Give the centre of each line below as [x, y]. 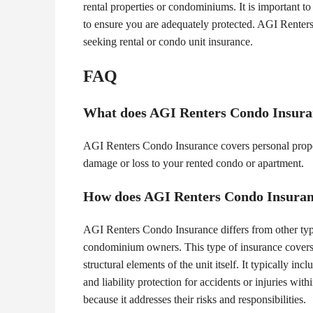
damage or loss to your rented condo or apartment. [194, 163]
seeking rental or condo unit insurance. [168, 42]
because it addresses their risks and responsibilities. [195, 300]
